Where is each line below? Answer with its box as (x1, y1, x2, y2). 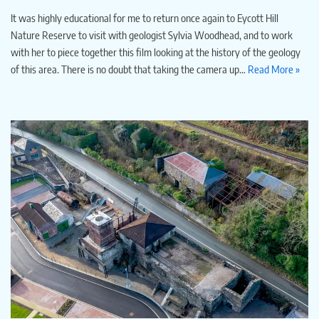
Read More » (248, 62, 300, 75)
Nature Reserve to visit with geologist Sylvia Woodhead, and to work (11, 28, 293, 41)
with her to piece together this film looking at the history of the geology (11, 45, 300, 58)
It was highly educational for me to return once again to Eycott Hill (11, 11, 278, 24)
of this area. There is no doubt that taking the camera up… (11, 62, 248, 75)
